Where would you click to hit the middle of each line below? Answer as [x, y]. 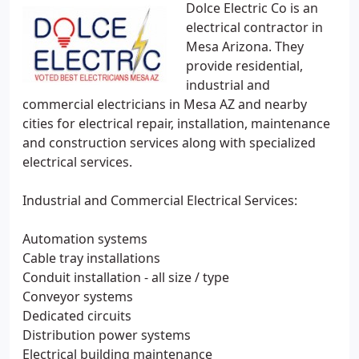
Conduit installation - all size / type [126, 277]
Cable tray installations [91, 258]
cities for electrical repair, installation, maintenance [176, 123]
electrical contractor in [254, 27]
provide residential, [244, 66]
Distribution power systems [107, 335]
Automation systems [85, 239]
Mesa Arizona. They [245, 46]
